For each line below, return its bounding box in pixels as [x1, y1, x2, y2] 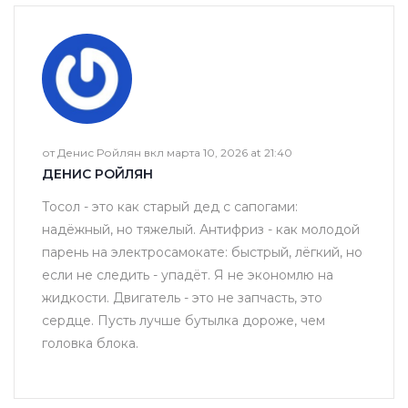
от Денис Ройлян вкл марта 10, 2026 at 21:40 [42, 145, 292, 159]
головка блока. [42, 334, 138, 352]
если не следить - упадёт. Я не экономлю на [42, 266, 333, 283]
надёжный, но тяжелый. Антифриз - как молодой [42, 220, 360, 238]
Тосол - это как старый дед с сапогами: [42, 198, 298, 215]
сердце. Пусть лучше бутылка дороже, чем [42, 311, 325, 329]
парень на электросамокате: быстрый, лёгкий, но [42, 243, 362, 260]
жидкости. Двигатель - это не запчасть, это [42, 289, 322, 306]
